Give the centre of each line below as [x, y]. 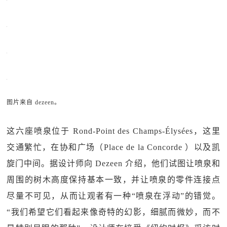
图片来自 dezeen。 [34, 102]
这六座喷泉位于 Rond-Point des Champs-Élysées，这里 [113, 131]
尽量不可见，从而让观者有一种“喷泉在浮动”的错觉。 [113, 196]
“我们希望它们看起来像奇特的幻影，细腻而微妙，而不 [113, 212]
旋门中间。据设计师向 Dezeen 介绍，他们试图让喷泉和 [113, 163]
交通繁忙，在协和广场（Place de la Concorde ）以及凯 [113, 147]
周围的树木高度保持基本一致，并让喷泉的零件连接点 [113, 180]
